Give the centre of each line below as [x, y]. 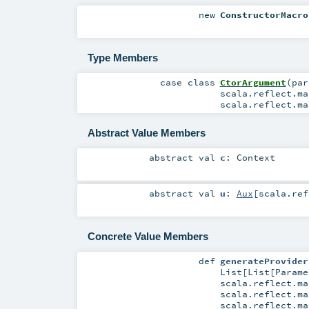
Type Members [122, 58]
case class [188, 82]
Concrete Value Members [148, 237]
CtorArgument [253, 82]
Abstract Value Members [146, 133]
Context [256, 157]
